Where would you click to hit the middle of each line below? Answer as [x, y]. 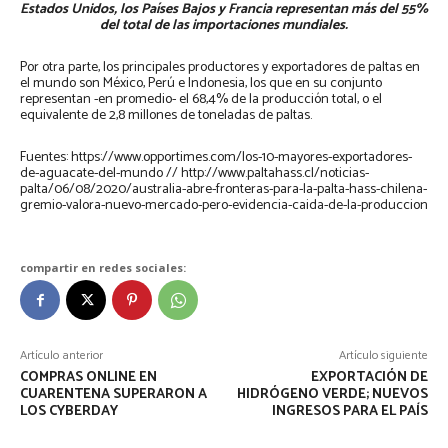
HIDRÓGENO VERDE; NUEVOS [332, 395]
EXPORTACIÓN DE [369, 378]
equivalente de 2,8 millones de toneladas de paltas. [166, 116]
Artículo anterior [61, 356]
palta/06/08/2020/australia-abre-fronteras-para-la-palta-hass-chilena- [223, 190]
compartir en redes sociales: [103, 268]
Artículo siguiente [383, 356]
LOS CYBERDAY [69, 412]
